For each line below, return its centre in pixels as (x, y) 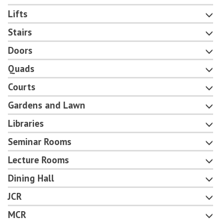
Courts (22, 87)
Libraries (26, 124)
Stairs (20, 32)
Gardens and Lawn (47, 105)
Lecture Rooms (38, 160)
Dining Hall (31, 178)
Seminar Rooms (40, 142)
